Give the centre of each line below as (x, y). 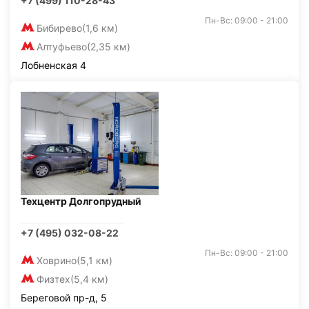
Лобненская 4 (53, 65)
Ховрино (57, 260)
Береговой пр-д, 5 (64, 298)
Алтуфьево (62, 47)
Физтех (53, 279)
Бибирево (59, 28)
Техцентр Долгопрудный (81, 201)
